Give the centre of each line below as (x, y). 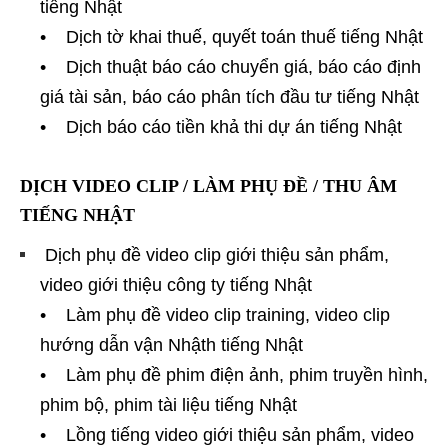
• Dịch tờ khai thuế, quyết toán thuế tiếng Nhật (231, 36)
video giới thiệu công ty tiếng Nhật (176, 284)
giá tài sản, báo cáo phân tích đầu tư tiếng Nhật (229, 96)
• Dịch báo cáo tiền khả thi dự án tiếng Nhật (221, 126)
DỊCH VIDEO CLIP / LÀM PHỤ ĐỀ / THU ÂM (208, 185)
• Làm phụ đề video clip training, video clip (215, 314)
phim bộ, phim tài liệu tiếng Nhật (168, 404)
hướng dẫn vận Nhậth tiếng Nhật (171, 344)
